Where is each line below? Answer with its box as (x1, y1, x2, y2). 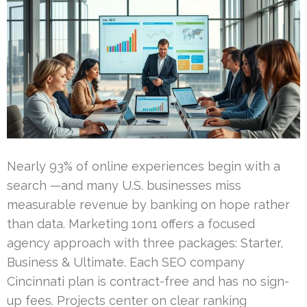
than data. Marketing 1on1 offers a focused (7, 216, 255, 231)
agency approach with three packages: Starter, (7, 235, 283, 250)
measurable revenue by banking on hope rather (7, 197, 290, 212)
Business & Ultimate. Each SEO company (7, 254, 245, 269)
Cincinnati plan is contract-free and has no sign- (7, 273, 289, 288)
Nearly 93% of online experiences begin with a (7, 158, 280, 173)
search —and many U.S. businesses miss (7, 177, 241, 193)
